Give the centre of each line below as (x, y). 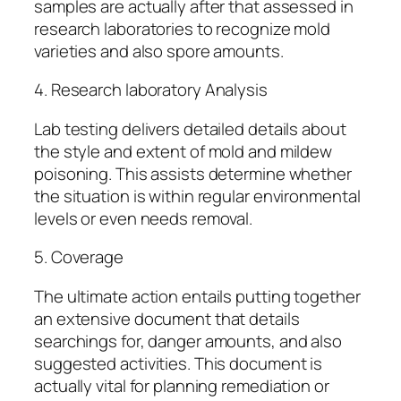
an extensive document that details (167, 318)
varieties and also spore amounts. (159, 51)
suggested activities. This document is (179, 363)
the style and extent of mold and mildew (183, 151)
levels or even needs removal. (144, 218)
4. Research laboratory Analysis (151, 90)
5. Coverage (79, 257)
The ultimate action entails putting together (197, 296)
